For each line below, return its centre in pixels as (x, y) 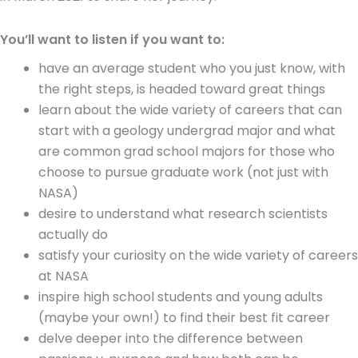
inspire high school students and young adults (181, 297)
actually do (73, 235)
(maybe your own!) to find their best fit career (184, 318)
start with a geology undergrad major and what (187, 131)
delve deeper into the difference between (171, 339)
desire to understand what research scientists (183, 214)
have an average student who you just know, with (192, 69)
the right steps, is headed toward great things (182, 89)
